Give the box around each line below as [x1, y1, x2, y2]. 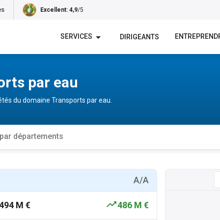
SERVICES [60, 32, 92, 41]
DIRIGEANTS [120, 32, 159, 41]
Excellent [40, 6, 66, 13]
